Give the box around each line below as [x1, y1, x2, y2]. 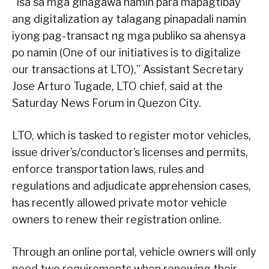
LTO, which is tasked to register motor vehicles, [12, 129, 251, 142]
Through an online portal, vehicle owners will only [12, 246, 256, 259]
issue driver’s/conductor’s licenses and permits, [12, 146, 248, 159]
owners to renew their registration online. [12, 213, 222, 226]
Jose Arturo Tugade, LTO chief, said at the [12, 80, 223, 93]
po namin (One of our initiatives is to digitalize [12, 46, 241, 59]
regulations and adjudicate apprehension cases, [12, 180, 251, 193]
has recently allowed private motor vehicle [12, 196, 227, 210]
